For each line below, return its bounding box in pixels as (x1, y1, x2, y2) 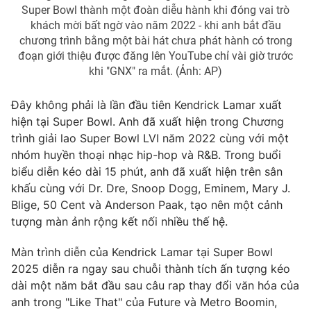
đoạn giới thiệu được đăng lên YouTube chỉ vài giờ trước (18, 49, 293, 62)
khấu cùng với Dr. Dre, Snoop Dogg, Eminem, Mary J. (11, 180, 290, 195)
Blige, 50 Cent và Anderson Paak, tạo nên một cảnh (11, 197, 283, 212)
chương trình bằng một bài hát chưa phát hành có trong (19, 33, 292, 47)
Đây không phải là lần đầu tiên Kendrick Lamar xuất (11, 97, 282, 112)
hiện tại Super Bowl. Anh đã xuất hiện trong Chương (11, 114, 284, 128)
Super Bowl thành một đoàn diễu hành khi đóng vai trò (22, 3, 289, 17)
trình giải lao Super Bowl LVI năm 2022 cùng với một (11, 131, 289, 145)
